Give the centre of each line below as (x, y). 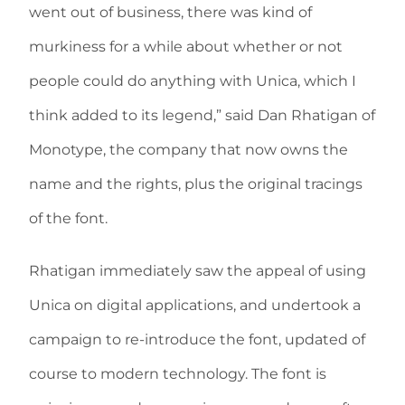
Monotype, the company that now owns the (188, 150)
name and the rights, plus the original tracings (196, 184)
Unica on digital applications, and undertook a (195, 305)
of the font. (68, 218)
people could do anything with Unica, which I (193, 81)
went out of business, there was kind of (170, 12)
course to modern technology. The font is (178, 374)
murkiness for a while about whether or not (186, 47)
